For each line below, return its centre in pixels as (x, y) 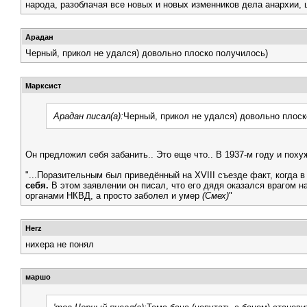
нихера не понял (60, 244)
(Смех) (216, 196)
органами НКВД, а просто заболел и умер (114, 196)
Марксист (43, 86)
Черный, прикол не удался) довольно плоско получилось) (147, 53)
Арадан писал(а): (88, 116)
